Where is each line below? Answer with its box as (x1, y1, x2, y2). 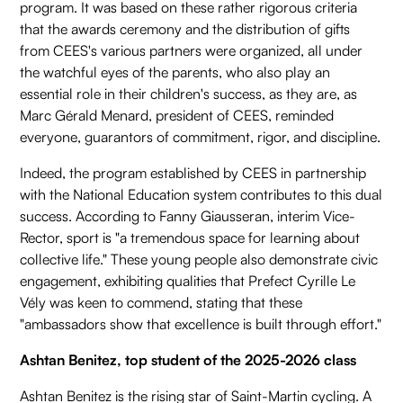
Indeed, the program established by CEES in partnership (20, 164, 367, 183)
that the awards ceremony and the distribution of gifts (20, 20, 351, 39)
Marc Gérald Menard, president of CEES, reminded (20, 106, 335, 125)
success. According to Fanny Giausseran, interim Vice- (20, 207, 356, 226)
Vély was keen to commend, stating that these (20, 293, 303, 312)
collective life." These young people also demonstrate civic (20, 250, 379, 269)
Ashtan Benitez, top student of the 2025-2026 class (20, 351, 357, 370)
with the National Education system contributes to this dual (20, 185, 383, 204)
